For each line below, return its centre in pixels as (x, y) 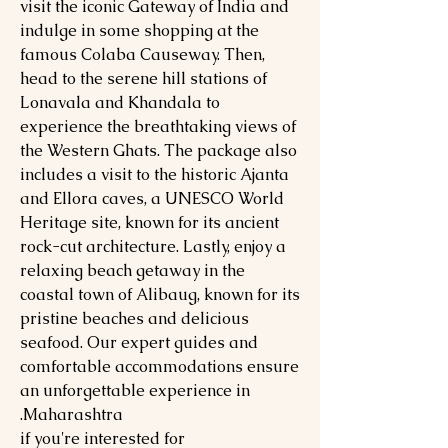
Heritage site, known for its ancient (149, 222)
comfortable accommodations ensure (159, 366)
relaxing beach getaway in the (132, 270)
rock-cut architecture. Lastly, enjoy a (153, 246)
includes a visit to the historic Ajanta (154, 174)
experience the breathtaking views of (158, 126)
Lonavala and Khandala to (120, 102)
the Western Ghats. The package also (158, 150)
